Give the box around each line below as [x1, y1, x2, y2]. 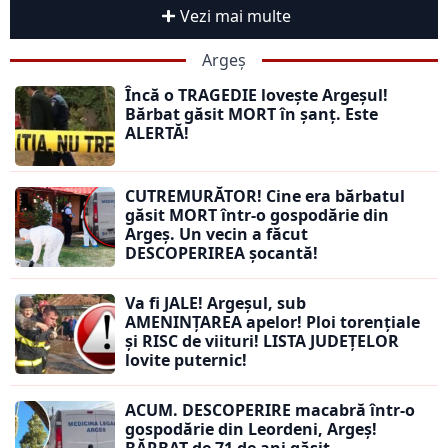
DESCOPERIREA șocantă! [125, 242, 318, 265]
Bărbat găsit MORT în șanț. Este [125, 103, 378, 126]
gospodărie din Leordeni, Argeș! [125, 418, 377, 441]
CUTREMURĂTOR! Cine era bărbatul [125, 185, 405, 208]
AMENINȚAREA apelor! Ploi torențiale [125, 311, 420, 334]
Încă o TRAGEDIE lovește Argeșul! [125, 84, 388, 107]
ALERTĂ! [125, 122, 193, 145]
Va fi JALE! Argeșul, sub [125, 292, 306, 315]
